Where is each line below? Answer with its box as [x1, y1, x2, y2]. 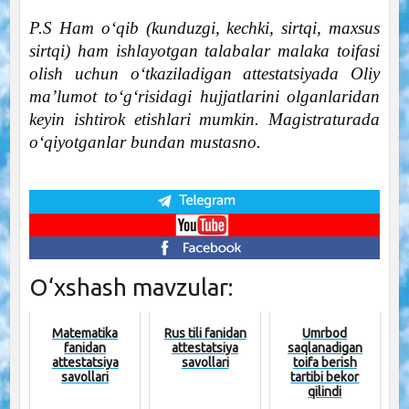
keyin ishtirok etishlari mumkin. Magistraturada [28, 110, 381, 130]
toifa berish [292, 354, 357, 370]
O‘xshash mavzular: [28, 273, 233, 300]
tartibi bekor [290, 369, 360, 384]
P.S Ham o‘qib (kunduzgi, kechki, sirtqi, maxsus [28, 18, 381, 38]
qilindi [308, 383, 342, 399]
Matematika [52, 325, 119, 341]
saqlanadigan [287, 340, 362, 355]
